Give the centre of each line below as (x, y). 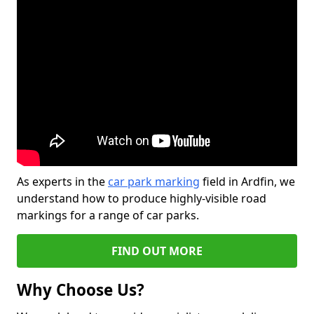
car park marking (154, 182)
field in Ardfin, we (247, 182)
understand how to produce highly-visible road (142, 198)
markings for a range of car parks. (108, 215)
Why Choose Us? (81, 290)
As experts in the (62, 182)
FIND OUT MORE (157, 251)
